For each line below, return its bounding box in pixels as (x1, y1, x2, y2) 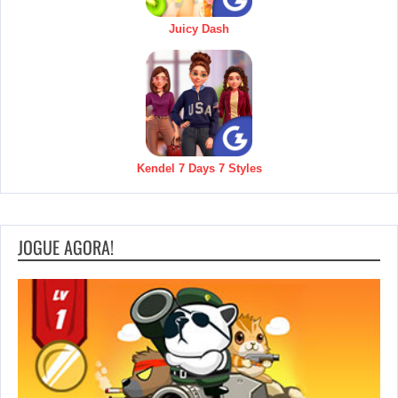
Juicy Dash (169, 22, 229, 36)
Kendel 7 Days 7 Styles (136, 162, 262, 176)
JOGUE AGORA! (18, 234, 114, 261)
